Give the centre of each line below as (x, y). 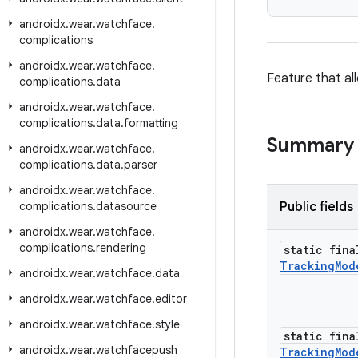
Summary (310, 145)
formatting (151, 123)
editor (171, 299)
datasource (126, 206)
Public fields (316, 207)
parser (141, 165)
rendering (121, 248)
